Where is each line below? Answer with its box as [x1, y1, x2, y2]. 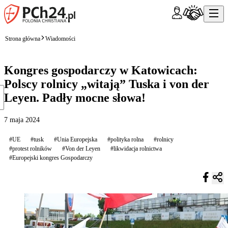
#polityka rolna [107, 135, 144, 143]
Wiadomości [45, 35, 75, 42]
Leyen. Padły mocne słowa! [4, 91, 146, 104]
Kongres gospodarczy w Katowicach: [4, 63, 197, 77]
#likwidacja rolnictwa [110, 145, 162, 152]
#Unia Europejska [54, 135, 97, 143]
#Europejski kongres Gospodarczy [9, 154, 93, 161]
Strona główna [5, 35, 40, 42]
